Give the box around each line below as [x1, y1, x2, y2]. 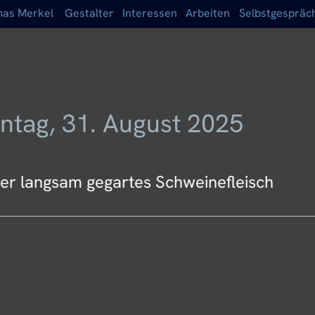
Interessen [122, 6, 177, 20]
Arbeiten [186, 6, 230, 20]
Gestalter [65, 6, 114, 20]
